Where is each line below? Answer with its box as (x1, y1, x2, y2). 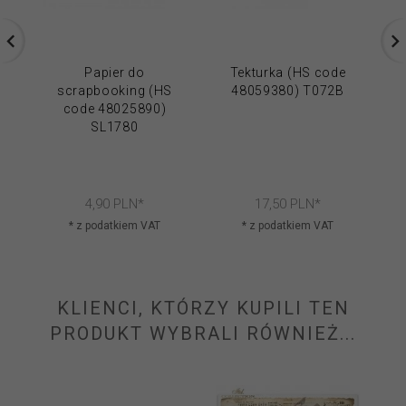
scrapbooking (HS (56, 83, 173, 99)
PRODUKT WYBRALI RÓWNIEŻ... (50, 323, 356, 345)
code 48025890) (63, 101, 167, 117)
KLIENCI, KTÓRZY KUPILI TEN (56, 297, 350, 320)
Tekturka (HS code (229, 65, 346, 81)
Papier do (84, 65, 145, 81)
